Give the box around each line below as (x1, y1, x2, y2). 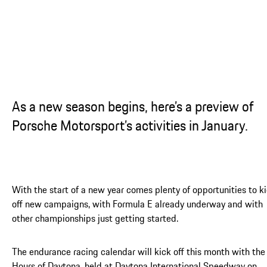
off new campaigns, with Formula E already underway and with (12, 196, 263, 211)
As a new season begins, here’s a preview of (12, 95, 254, 117)
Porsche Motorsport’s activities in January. (12, 114, 248, 136)
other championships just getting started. (12, 210, 178, 225)
